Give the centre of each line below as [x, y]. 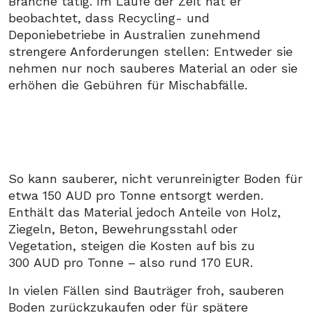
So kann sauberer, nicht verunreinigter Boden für [155, 178]
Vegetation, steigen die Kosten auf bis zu [132, 245]
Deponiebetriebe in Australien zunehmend [134, 34]
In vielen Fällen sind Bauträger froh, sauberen [146, 290]
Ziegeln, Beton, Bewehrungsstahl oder [123, 228]
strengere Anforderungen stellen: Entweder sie [151, 51]
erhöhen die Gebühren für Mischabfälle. [128, 85]
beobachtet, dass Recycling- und [109, 17]
